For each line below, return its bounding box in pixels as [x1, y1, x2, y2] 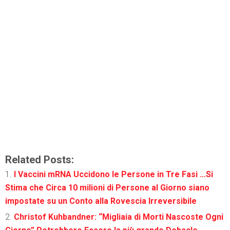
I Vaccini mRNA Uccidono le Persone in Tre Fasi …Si [14, 169, 213, 179]
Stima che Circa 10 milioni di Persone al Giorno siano [5, 182, 209, 193]
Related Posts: [5, 153, 74, 166]
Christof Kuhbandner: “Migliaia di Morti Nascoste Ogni [14, 212, 223, 222]
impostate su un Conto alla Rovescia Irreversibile [5, 196, 197, 206]
